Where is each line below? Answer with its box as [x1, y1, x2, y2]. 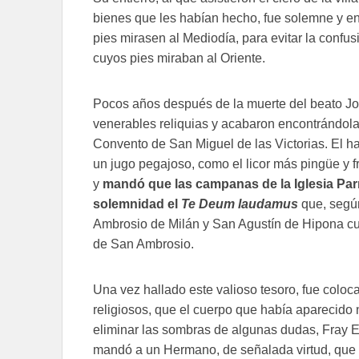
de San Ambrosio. [93, 237, 194, 252]
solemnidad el [93, 197, 181, 212]
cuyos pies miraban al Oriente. [93, 51, 265, 66]
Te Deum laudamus [181, 197, 298, 212]
